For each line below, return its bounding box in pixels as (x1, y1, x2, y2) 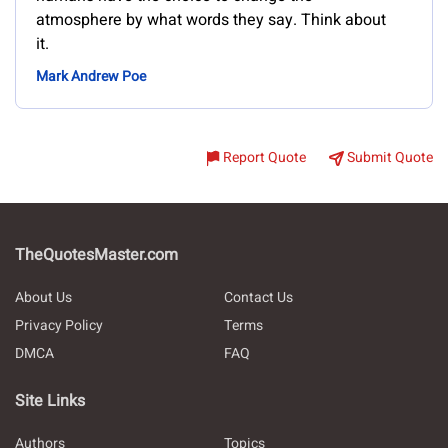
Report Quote (223, 147, 306, 168)
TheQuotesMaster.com (15, 243, 178, 267)
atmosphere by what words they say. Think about (36, 8, 386, 32)
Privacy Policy (15, 315, 103, 336)
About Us (15, 287, 72, 308)
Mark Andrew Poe (36, 66, 146, 87)
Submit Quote (347, 147, 433, 168)
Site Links (15, 389, 85, 413)
